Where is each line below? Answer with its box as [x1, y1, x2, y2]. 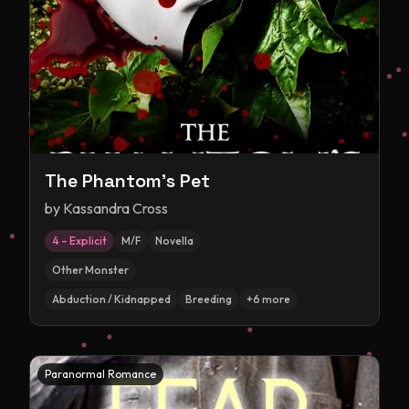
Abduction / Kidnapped [52, 292, 171, 306]
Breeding [185, 292, 232, 306]
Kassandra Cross [63, 199, 168, 217]
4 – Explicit [52, 234, 107, 247]
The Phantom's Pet [45, 169, 210, 193]
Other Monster [52, 263, 129, 277]
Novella [155, 234, 194, 247]
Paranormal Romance [45, 367, 156, 381]
